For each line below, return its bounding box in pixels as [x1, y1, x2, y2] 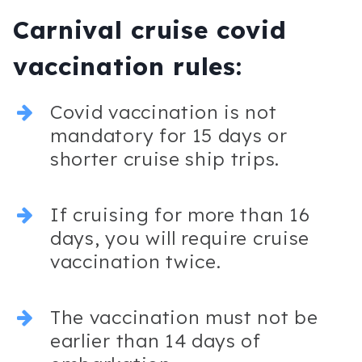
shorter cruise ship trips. [50, 146, 280, 170]
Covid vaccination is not [50, 99, 277, 124]
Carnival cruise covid [13, 14, 287, 45]
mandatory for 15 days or [50, 123, 288, 147]
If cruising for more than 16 [50, 202, 310, 226]
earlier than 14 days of [50, 328, 261, 352]
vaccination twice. [50, 249, 221, 273]
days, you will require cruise [50, 225, 310, 250]
